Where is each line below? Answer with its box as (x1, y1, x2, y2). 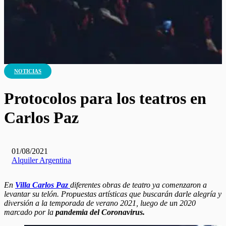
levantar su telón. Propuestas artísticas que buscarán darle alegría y (4, 189, 221, 198)
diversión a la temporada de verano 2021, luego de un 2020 (4, 198, 196, 207)
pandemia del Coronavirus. (55, 207, 145, 216)
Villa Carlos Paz (15, 180, 70, 189)
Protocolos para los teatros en (4, 89, 206, 107)
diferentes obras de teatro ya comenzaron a (70, 180, 207, 189)
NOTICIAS (14, 68, 42, 74)
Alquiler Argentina (12, 155, 71, 164)
